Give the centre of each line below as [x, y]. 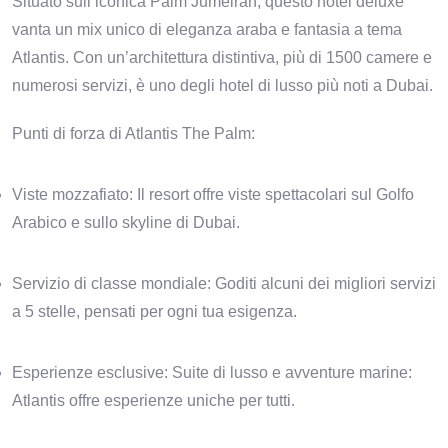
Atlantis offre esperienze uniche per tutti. [153, 401]
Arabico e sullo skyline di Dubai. [126, 223]
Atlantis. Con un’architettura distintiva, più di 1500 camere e [222, 58]
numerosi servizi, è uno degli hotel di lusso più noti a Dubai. [222, 86]
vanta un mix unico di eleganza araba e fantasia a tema [207, 30]
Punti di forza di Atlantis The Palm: [135, 134]
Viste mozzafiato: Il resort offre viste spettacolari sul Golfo [213, 195]
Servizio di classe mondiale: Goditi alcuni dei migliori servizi [224, 284]
